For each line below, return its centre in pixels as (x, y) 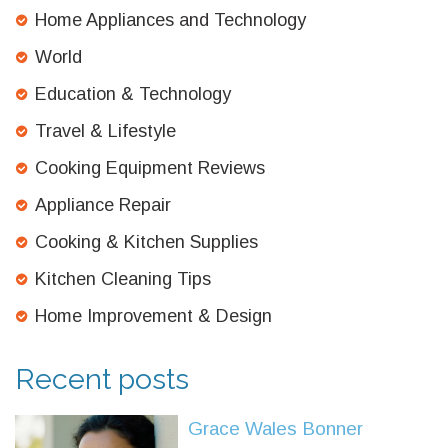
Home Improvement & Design (153, 316)
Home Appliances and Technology (170, 20)
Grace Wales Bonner (276, 429)
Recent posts (102, 379)
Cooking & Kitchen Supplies (146, 242)
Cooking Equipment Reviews (150, 168)
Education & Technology (133, 94)
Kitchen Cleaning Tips (123, 279)
